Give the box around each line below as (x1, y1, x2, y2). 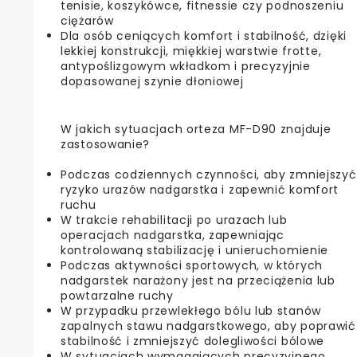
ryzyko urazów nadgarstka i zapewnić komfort (61, 181, 339, 198)
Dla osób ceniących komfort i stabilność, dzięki (61, 27, 347, 44)
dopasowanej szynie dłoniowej (61, 73, 244, 89)
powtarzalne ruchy (61, 287, 174, 304)
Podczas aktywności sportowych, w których (61, 257, 323, 273)
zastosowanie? (61, 135, 151, 152)
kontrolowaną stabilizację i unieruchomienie (61, 241, 329, 258)
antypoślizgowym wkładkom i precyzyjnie (61, 57, 311, 74)
